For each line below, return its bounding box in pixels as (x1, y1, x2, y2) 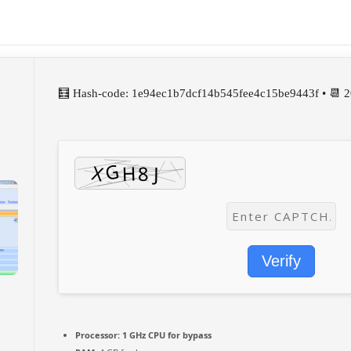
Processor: (75, 329, 120, 341)
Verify (261, 252, 301, 270)
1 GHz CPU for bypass (120, 329, 212, 341)
